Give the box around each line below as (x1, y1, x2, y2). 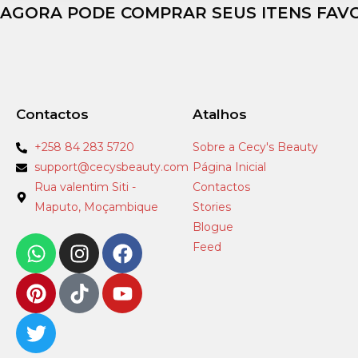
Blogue (192, 220, 233, 234)
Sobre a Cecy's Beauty (192, 140, 318, 154)
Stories (192, 200, 231, 214)
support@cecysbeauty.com (34, 160, 189, 174)
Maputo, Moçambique (34, 200, 158, 214)
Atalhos (192, 106, 247, 122)
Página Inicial (192, 160, 266, 174)
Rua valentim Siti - (34, 180, 136, 194)
